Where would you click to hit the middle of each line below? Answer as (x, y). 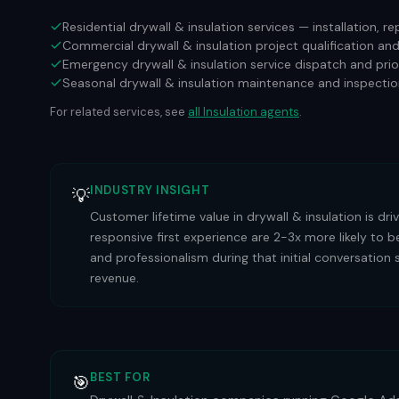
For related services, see (118, 112)
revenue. (114, 278)
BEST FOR (120, 377)
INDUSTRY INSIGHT (150, 190)
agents (278, 112)
